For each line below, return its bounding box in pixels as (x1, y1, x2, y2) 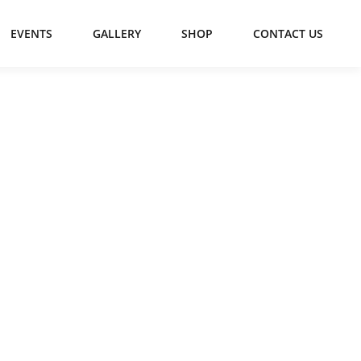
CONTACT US (253, 26, 324, 41)
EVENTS (10, 26, 53, 41)
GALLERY (93, 26, 142, 41)
